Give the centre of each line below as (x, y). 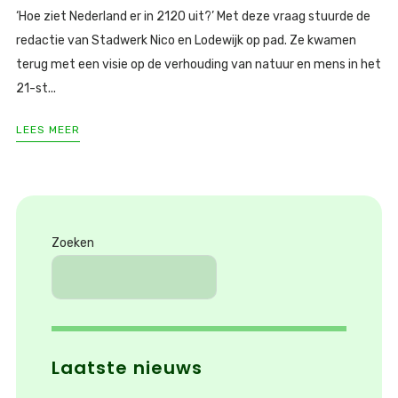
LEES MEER (48, 130)
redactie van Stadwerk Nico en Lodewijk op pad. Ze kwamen (186, 41)
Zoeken (72, 243)
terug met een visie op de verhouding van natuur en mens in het (198, 65)
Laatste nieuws (127, 368)
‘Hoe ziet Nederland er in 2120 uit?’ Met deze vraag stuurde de (193, 17)
